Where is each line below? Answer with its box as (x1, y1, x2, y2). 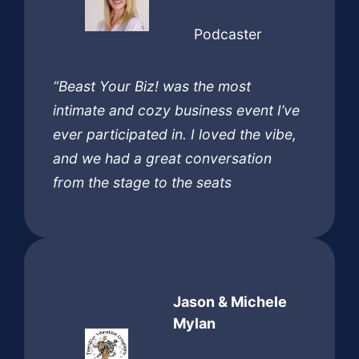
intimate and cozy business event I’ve (53, 101, 300, 119)
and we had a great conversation (53, 149, 272, 167)
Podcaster (194, 25, 262, 42)
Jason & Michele (173, 292, 288, 310)
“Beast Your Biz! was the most (53, 77, 251, 95)
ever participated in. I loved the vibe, (53, 125, 296, 143)
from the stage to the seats (53, 173, 232, 191)
